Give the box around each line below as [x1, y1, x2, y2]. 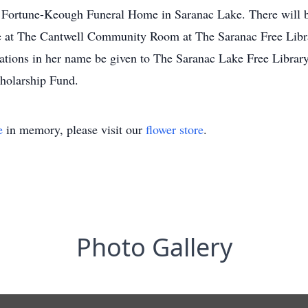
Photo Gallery [76, 230, 232, 264]
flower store [146, 121, 203, 137]
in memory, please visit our [3, 121, 146, 137]
